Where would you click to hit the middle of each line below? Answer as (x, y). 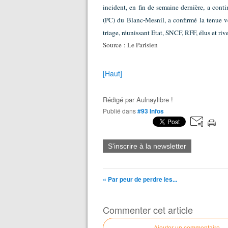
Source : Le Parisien (130, 45)
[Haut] (112, 74)
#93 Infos (151, 111)
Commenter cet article (148, 210)
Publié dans (121, 111)
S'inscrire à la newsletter (147, 146)
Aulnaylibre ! (155, 100)
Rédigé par (120, 100)
